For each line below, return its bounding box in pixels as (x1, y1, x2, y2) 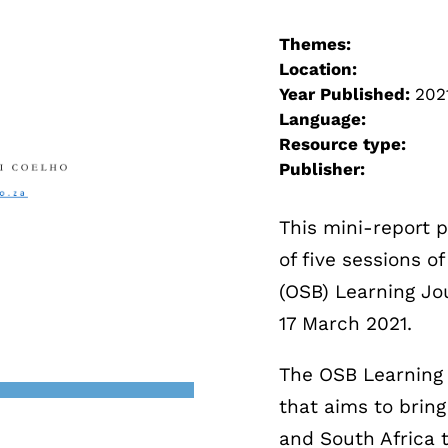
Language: (278, 109, 366, 130)
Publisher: (278, 159, 365, 180)
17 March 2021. (278, 311, 412, 335)
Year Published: (278, 84, 415, 105)
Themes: (278, 34, 351, 55)
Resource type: (278, 134, 406, 155)
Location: (278, 59, 357, 80)
